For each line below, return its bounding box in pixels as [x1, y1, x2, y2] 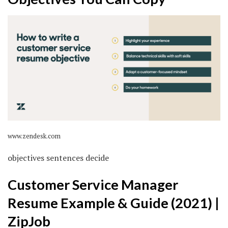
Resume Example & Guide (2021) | [8, 194, 219, 212]
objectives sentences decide [8, 152, 109, 163]
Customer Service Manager [8, 176, 178, 193]
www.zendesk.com [8, 131, 61, 140]
